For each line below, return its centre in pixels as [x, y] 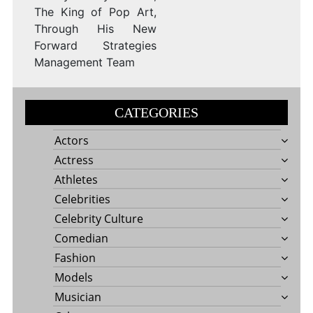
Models [73, 278]
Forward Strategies [95, 46]
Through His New [95, 29]
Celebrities [82, 199]
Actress [74, 160]
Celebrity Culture [99, 219]
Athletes [76, 180]
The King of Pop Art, [95, 12]
